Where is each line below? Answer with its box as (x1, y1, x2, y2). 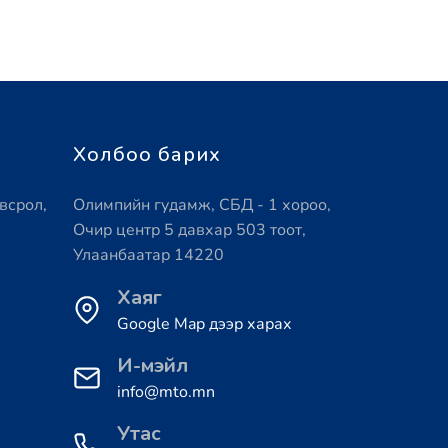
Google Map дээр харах (117, 313, 292, 336)
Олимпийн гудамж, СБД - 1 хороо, (73, 194, 331, 217)
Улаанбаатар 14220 (73, 244, 224, 267)
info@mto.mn (117, 381, 215, 404)
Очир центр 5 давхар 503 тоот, (73, 219, 306, 242)
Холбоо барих (73, 141, 221, 169)
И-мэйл (117, 352, 188, 380)
